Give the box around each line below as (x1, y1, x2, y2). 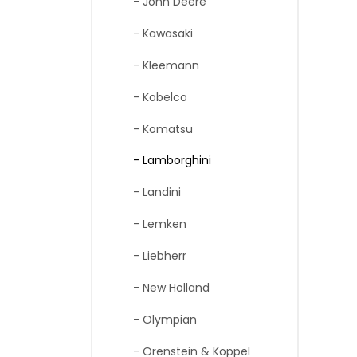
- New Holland (114, 280, 210, 296)
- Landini (114, 184, 181, 200)
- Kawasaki (114, 25, 193, 41)
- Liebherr (114, 248, 186, 264)
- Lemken (114, 216, 186, 232)
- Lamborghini (114, 152, 211, 168)
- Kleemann (114, 57, 199, 73)
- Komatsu (114, 121, 193, 137)
